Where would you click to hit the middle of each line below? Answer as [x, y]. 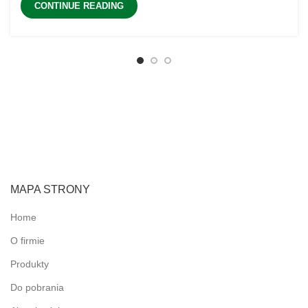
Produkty [30, 264]
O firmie [27, 241]
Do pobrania [37, 287]
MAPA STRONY [50, 189]
